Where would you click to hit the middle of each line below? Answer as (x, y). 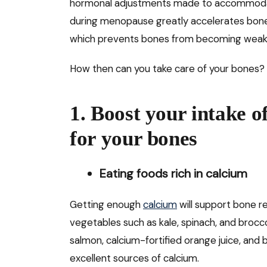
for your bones (134, 139)
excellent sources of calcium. (134, 258)
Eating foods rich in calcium (173, 174)
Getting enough (106, 205)
